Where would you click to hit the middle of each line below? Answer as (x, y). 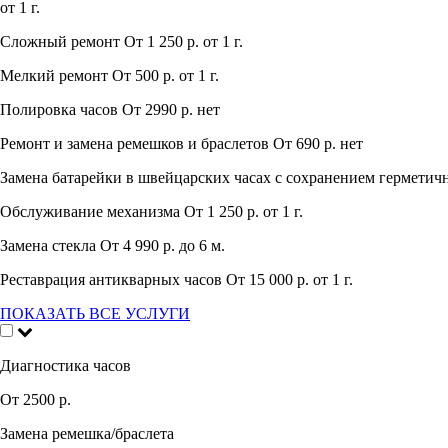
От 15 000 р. (269, 280)
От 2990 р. (157, 110)
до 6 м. (202, 246)
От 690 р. (306, 144)
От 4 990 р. (139, 246)
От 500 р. (145, 76)
